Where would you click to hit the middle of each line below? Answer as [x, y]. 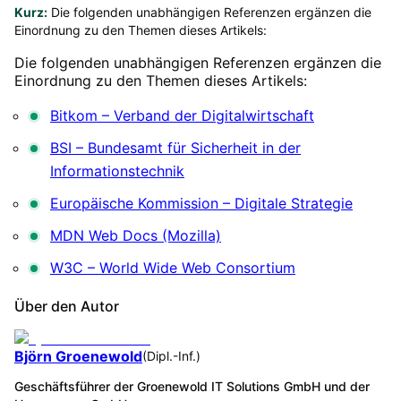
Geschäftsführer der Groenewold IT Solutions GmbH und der [192, 386]
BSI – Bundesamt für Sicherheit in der [175, 147]
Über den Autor [67, 306]
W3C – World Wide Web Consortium [173, 267]
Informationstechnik [117, 171]
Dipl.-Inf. [171, 355]
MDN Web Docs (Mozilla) [136, 235]
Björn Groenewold [78, 356]
